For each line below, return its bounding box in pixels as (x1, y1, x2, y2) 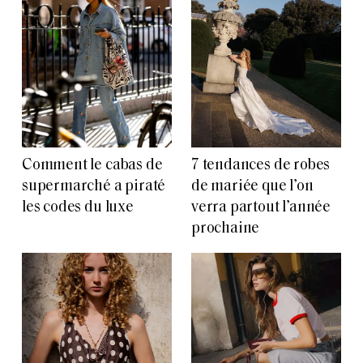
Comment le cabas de (22, 158, 163, 174)
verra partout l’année (191, 200, 331, 216)
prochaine (191, 221, 260, 237)
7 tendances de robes (191, 158, 331, 174)
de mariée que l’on (191, 179, 314, 195)
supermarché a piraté (22, 179, 166, 195)
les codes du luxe (22, 200, 134, 216)
